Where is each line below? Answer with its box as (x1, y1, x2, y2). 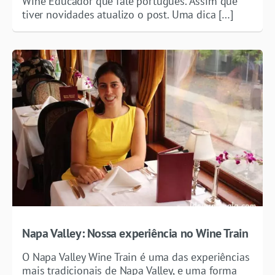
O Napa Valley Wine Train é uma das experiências (22, 249, 250, 264)
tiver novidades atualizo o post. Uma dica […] (22, 7, 233, 21)
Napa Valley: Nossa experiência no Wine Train (22, 225, 249, 241)
